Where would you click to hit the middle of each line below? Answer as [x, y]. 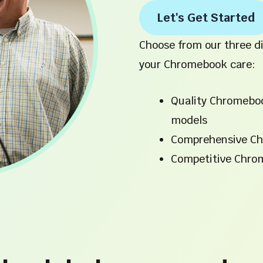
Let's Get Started [205, 18]
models [189, 120]
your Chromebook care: [197, 64]
